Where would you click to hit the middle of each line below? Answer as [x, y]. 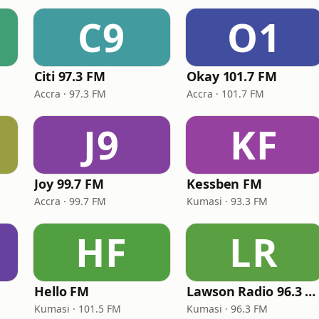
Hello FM [62, 291]
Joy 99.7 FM [69, 184]
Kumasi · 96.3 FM [227, 309]
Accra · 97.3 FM [70, 94]
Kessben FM [225, 184]
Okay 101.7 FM [232, 76]
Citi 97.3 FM [70, 76]
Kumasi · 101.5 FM [78, 309]
